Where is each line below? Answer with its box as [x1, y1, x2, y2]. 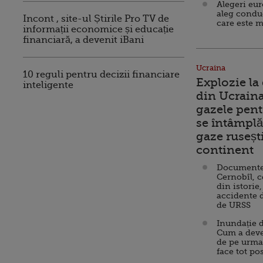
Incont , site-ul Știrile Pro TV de [23, 14, 169, 24]
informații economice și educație [23, 24, 174, 35]
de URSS [217, 200, 251, 210]
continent [196, 143, 254, 157]
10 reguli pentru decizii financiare [23, 69, 180, 80]
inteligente [23, 80, 73, 90]
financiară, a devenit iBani [23, 35, 144, 45]
